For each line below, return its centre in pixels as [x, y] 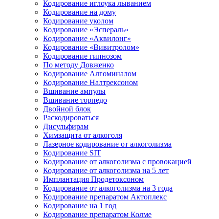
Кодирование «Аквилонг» [87, 38]
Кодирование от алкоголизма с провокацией [117, 162]
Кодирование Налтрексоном [90, 82]
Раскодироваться [71, 118]
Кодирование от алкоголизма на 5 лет [106, 170]
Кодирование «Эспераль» [86, 30]
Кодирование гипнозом [82, 56]
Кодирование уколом [78, 21]
